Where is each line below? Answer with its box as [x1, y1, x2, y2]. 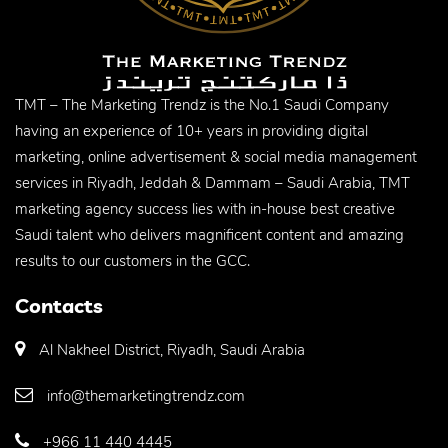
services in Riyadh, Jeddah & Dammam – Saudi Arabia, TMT [15, 173, 410, 194]
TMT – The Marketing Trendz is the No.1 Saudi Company [15, 95, 389, 116]
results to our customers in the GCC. [15, 251, 250, 272]
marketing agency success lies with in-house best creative [15, 199, 395, 220]
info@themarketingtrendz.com [47, 386, 245, 407]
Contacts [15, 293, 103, 319]
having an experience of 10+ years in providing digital [15, 121, 368, 142]
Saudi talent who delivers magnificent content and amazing [15, 225, 404, 246]
